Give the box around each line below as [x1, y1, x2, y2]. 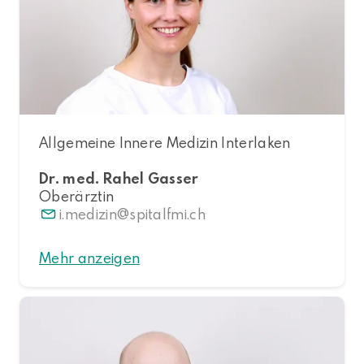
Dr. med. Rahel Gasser [39, 168, 199, 188]
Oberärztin [39, 186, 115, 206]
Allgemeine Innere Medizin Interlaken [39, 132, 291, 152]
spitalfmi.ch [129, 204, 206, 223]
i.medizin [59, 204, 117, 223]
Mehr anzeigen [39, 248, 141, 267]
